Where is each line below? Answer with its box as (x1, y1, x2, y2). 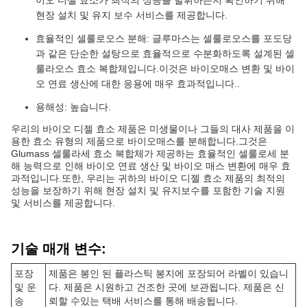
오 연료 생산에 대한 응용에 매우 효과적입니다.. (36, 78, 240, 89)
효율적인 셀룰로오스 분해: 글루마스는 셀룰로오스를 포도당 (36, 33, 292, 44)
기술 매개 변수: (11, 241, 106, 256)
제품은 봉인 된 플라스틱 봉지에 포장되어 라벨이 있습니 (49, 268, 288, 279)
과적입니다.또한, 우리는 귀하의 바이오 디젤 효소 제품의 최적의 (11, 173, 285, 184)
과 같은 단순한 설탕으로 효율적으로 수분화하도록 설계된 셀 (36, 48, 295, 59)
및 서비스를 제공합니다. (11, 197, 115, 208)
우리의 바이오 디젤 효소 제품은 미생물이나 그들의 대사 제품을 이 (11, 123, 295, 134)
